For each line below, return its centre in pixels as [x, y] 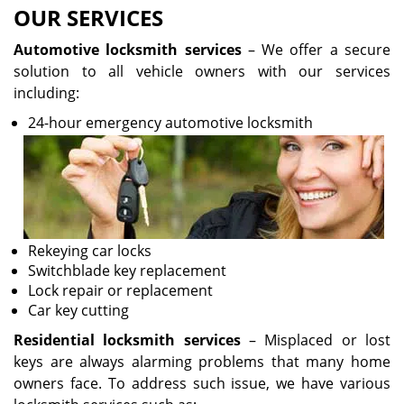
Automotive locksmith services [128, 50]
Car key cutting [78, 310]
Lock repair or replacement [120, 290]
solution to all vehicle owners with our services [202, 71]
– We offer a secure [316, 50]
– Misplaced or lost [316, 340]
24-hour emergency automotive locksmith [170, 123]
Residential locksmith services [127, 340]
